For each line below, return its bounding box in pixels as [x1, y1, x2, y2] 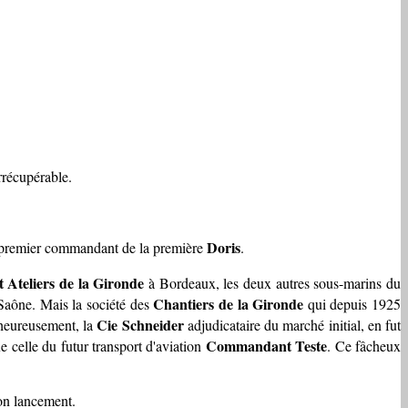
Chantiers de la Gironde [153, 292, 304, 314]
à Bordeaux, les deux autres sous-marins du [144, 272, 402, 292]
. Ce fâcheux [327, 335, 402, 355]
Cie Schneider [97, 313, 184, 335]
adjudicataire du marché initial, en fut [183, 314, 401, 334]
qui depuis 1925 [303, 293, 402, 313]
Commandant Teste [205, 334, 328, 356]
